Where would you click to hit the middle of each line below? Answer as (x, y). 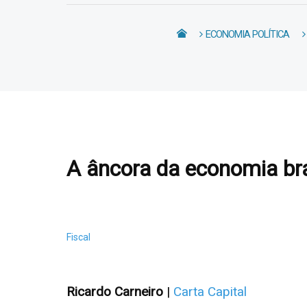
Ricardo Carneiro (115, 292)
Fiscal (78, 237)
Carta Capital (210, 292)
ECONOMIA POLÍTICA (248, 34)
